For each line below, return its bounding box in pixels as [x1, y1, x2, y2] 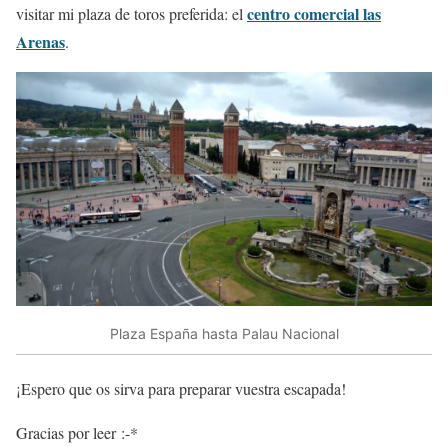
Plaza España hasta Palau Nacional [109, 324, 339, 342]
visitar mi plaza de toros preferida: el [16, 2, 247, 24]
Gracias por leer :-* [16, 422, 138, 444]
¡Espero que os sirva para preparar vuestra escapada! [16, 378, 346, 400]
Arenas [16, 29, 65, 53]
